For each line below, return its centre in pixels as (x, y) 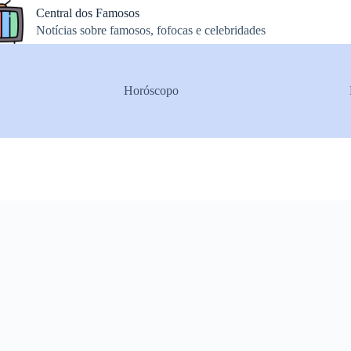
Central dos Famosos (88, 13)
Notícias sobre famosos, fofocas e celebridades (151, 31)
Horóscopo (152, 90)
